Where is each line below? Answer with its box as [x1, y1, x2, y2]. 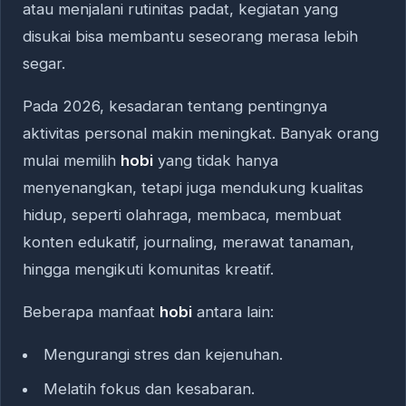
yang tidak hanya [153, 151, 278, 170]
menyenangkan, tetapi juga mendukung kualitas [23, 179, 363, 198]
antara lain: [192, 303, 274, 321]
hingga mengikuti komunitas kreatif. [23, 260, 274, 279]
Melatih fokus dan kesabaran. [43, 380, 255, 399]
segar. [23, 54, 65, 73]
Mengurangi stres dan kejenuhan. [43, 344, 283, 363]
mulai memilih [23, 151, 121, 170]
